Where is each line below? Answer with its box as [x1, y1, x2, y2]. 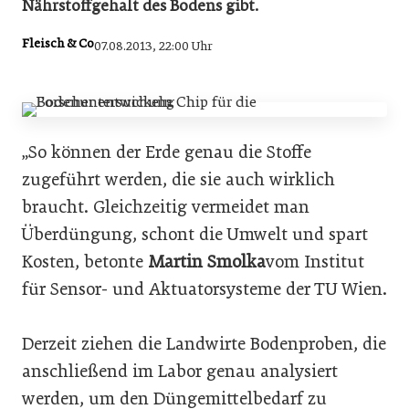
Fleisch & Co [22, 36, 94, 52]
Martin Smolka [148, 250, 266, 272]
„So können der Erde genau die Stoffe [22, 141, 311, 163]
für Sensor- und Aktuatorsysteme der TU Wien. [22, 278, 387, 299]
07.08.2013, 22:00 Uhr [94, 38, 213, 55]
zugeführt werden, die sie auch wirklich [22, 168, 335, 190]
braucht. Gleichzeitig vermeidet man [22, 195, 309, 217]
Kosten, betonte [22, 250, 148, 272]
